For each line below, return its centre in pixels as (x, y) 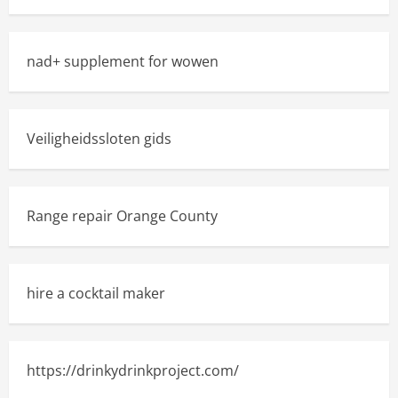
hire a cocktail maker (96, 293)
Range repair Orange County (122, 216)
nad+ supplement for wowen (123, 61)
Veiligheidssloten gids (99, 139)
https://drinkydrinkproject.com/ (133, 370)
